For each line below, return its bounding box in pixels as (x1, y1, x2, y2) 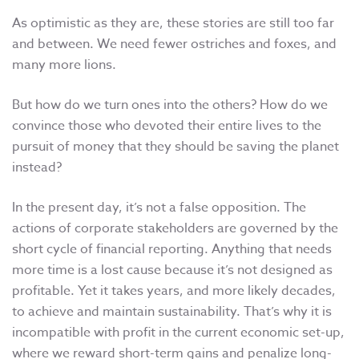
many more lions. (12, 54, 116, 75)
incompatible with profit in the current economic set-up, (12, 322, 345, 342)
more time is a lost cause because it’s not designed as (12, 260, 333, 280)
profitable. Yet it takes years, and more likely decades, (12, 280, 336, 301)
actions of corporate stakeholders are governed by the (12, 218, 338, 238)
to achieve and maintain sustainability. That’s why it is (12, 301, 332, 321)
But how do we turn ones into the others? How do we (12, 95, 328, 115)
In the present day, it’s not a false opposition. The (12, 197, 306, 217)
